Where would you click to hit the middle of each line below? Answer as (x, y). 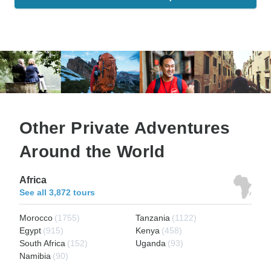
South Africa (42, 243)
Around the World (92, 152)
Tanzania (153, 218)
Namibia (35, 256)
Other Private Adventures (125, 128)
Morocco (36, 218)
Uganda (151, 243)
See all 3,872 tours (57, 193)
